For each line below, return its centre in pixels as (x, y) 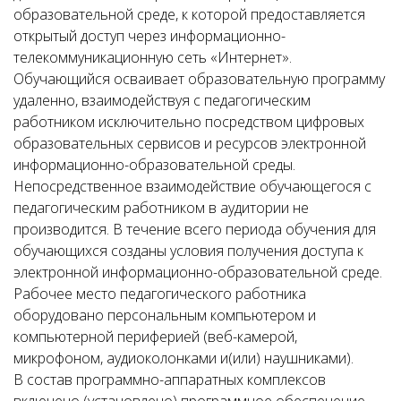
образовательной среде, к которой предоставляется (189, 14)
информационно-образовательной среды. (154, 165)
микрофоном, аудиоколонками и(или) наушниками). (185, 358)
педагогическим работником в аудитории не (161, 208)
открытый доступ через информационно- (149, 36)
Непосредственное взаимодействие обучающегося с (192, 186)
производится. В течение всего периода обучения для (195, 229)
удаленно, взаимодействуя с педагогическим (162, 100)
